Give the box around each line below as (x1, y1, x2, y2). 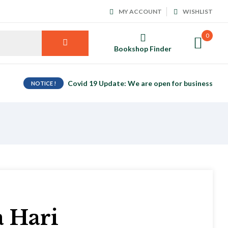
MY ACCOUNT (119, 8, 162, 15)
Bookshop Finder (114, 44, 172, 53)
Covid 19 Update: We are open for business (67, 79, 213, 88)
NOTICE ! (31, 80, 56, 87)
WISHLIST (183, 8, 213, 15)
